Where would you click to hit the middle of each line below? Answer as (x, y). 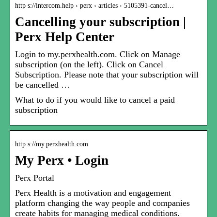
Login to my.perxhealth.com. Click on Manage (98, 54)
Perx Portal (35, 178)
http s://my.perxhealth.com (52, 144)
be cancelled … (42, 85)
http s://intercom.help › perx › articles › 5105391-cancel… (94, 6)
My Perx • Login (62, 161)
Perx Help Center (65, 37)
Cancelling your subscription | (101, 22)
